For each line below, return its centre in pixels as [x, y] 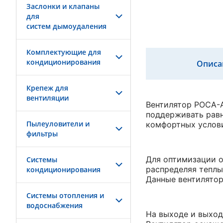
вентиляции [48, 98]
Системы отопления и [65, 195]
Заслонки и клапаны [63, 6]
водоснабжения [55, 205]
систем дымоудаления [66, 26]
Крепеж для [47, 88]
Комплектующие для [64, 52]
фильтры [42, 134]
